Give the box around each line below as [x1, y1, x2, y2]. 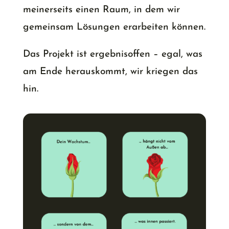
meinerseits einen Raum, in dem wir [22, 5, 180, 15]
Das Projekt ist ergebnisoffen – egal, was [22, 50, 202, 60]
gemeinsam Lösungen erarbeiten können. [22, 22, 205, 33]
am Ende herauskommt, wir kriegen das [22, 67, 198, 77]
